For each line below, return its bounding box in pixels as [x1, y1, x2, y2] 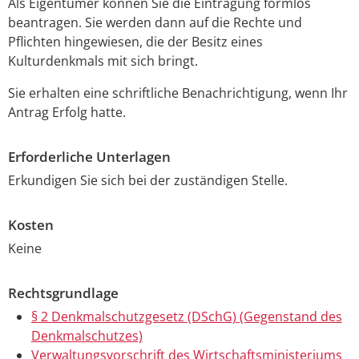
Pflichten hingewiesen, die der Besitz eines [8, 33, 263, 51]
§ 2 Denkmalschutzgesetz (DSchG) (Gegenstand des [30, 307, 342, 325]
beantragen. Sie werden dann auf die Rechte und [8, 14, 302, 32]
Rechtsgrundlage [8, 283, 119, 302]
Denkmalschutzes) [30, 326, 143, 345]
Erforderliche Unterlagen [8, 147, 171, 167]
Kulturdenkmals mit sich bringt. [8, 52, 198, 71]
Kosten [8, 216, 54, 235]
